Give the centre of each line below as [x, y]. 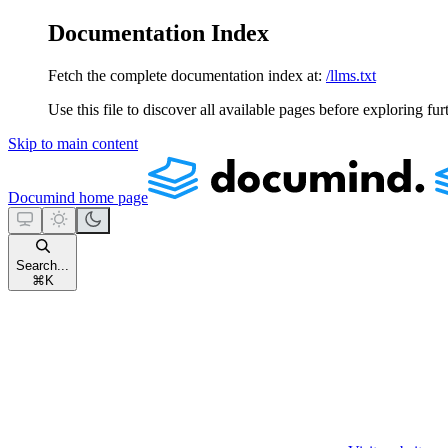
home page [111, 197]
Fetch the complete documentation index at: [185, 75]
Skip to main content [73, 143]
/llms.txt [351, 75]
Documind [41, 197]
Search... [42, 265]
